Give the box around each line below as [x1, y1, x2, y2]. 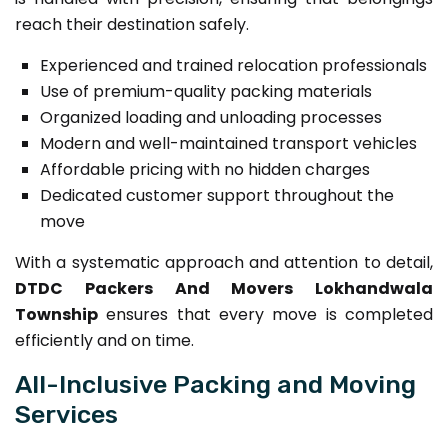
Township [15, 302, 98, 326]
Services [15, 398, 118, 429]
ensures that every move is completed [98, 302, 433, 326]
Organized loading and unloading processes [40, 105, 382, 129]
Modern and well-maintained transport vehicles [40, 131, 417, 155]
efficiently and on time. [15, 328, 194, 352]
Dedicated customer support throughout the [40, 183, 394, 207]
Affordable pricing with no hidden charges [40, 157, 370, 181]
